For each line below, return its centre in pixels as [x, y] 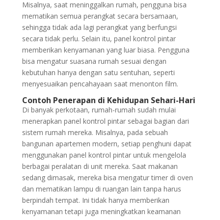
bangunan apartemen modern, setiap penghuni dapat [107, 144]
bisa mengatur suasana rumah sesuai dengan [94, 61]
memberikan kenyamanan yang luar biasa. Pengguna [106, 50]
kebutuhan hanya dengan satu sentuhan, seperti [98, 72]
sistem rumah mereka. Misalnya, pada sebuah [95, 132]
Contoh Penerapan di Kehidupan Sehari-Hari [109, 100]
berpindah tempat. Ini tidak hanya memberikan [96, 200]
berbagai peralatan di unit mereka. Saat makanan [100, 166]
